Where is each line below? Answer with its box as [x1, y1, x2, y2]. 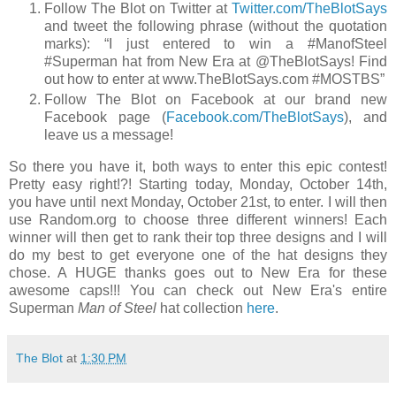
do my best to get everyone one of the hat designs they [9, 247, 387, 263]
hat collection [156, 301, 247, 316]
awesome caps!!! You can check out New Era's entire [9, 283, 387, 299]
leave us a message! [44, 127, 173, 143]
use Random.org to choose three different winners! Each [9, 212, 387, 228]
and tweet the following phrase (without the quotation [44, 18, 387, 34]
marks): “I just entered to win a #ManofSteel [44, 35, 387, 51]
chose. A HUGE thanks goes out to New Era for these [9, 265, 387, 281]
